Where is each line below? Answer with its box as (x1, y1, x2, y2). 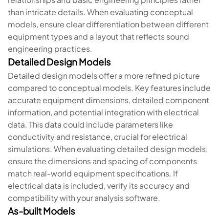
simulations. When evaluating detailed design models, (8, 144, 208, 154)
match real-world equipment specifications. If (8, 168, 178, 178)
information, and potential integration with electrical (8, 107, 199, 117)
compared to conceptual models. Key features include (8, 83, 211, 93)
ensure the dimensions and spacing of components (8, 156, 197, 166)
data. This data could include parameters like (8, 119, 173, 130)
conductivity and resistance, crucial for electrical (8, 131, 187, 142)
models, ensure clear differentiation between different (8, 19, 209, 29)
